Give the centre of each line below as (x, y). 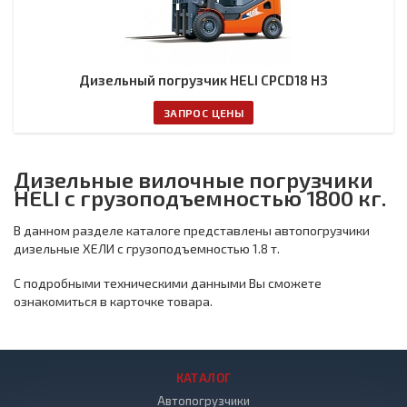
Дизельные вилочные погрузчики (194, 179)
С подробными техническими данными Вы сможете (168, 283)
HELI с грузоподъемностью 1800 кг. (200, 198)
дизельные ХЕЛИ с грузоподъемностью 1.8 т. (148, 248)
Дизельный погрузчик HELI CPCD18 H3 (203, 80)
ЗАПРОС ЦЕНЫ (203, 112)
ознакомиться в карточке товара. (113, 301)
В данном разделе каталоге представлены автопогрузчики (192, 230)
